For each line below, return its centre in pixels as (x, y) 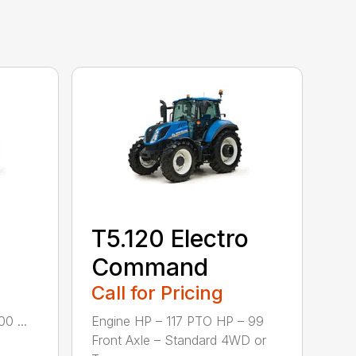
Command (150, 267)
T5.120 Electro (170, 238)
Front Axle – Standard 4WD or (179, 340)
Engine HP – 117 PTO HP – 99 (178, 321)
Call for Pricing (158, 292)
